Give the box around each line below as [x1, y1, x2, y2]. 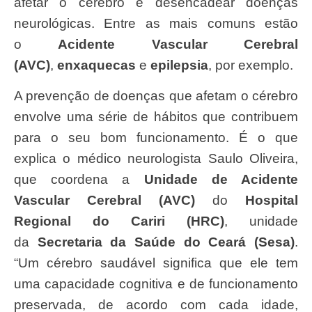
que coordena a [14, 172, 144, 187]
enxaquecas [57, 57, 136, 72]
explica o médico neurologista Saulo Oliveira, [14, 151, 298, 166]
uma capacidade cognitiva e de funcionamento [14, 276, 298, 292]
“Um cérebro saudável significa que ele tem [14, 256, 298, 271]
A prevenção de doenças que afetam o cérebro [14, 88, 22, 104]
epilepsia [150, 57, 208, 72]
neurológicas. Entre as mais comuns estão [14, 15, 298, 31]
